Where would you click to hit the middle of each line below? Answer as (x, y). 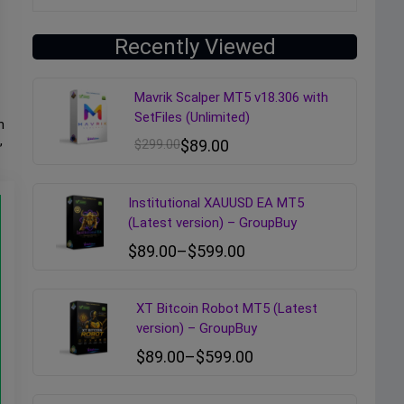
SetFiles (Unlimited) (193, 117)
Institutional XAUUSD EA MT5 (216, 203)
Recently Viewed (195, 47)
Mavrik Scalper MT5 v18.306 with (232, 97)
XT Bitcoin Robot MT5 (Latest (226, 308)
